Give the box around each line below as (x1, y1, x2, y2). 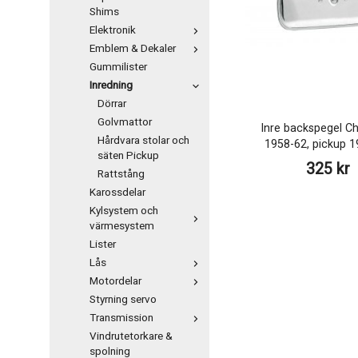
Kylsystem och (89, 203, 158, 219)
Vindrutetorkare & (89, 328, 173, 344)
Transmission (89, 310, 153, 326)
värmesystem (89, 218, 154, 234)
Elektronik (89, 22, 136, 38)
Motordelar (89, 273, 141, 289)
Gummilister (89, 59, 147, 75)
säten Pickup (97, 148, 159, 164)
